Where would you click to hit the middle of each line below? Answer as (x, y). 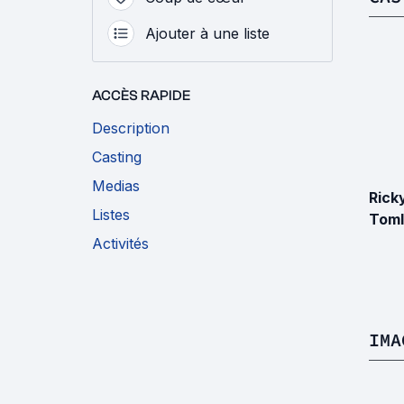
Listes (111, 215)
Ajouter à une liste (207, 34)
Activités (120, 244)
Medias (116, 186)
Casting (117, 157)
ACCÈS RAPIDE (141, 96)
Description (131, 129)
